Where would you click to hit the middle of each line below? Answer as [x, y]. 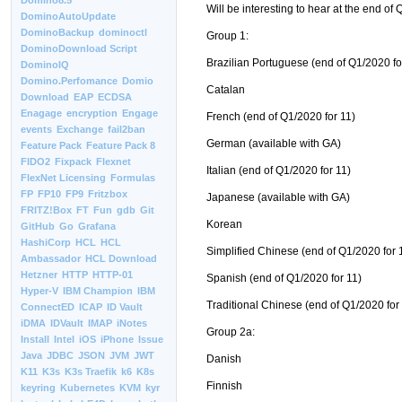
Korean [224, 224]
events [36, 129]
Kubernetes [87, 388]
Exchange [80, 129]
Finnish [224, 385]
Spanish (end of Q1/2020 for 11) [284, 278]
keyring [38, 388]
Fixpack [73, 162]
